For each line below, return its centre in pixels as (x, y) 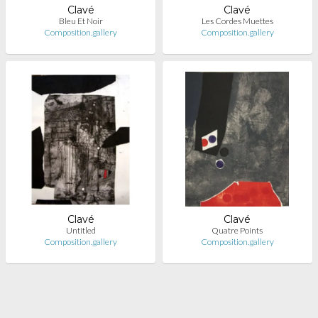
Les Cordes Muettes (237, 21)
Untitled (81, 230)
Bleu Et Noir (81, 21)
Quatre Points (237, 230)
